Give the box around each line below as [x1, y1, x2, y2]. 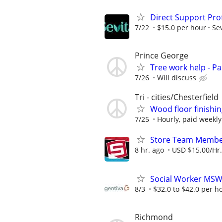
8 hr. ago [135, 145, 164, 155]
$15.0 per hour [157, 22, 206, 32]
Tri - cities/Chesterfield [135, 91, 219, 103]
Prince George [135, 50, 188, 61]
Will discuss [157, 72, 196, 82]
